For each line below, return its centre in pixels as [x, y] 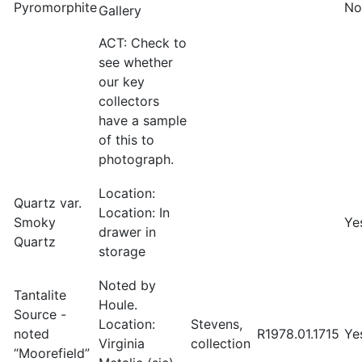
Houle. [118, 305]
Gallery [120, 11]
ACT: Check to [143, 43]
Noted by [127, 285]
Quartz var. [48, 203]
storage [122, 251]
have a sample [143, 120]
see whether [136, 62]
